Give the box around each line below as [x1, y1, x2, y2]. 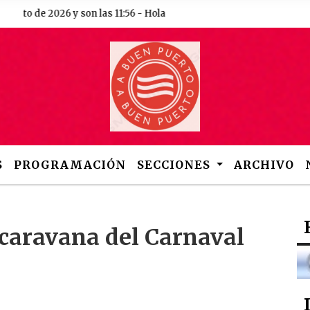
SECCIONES [136, 158, 214, 172]
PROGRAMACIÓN [13, 158, 126, 172]
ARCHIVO [234, 158, 295, 172]
